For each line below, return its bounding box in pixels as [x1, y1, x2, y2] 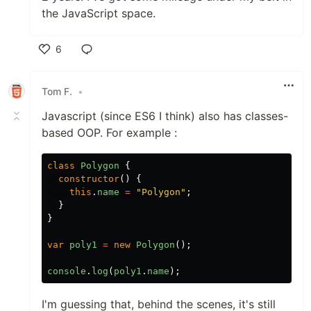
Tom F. [42, 85, 72, 97]
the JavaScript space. [42, 6, 155, 20]
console [47, 266, 86, 276]
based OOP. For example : [42, 126, 177, 140]
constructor [58, 174, 119, 184]
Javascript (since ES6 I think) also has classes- [42, 109, 288, 123]
